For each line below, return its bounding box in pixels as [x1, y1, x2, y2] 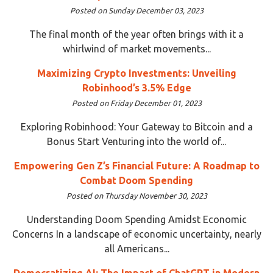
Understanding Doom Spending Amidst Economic [26, 213, 247, 225]
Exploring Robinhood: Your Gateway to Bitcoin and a [20, 121, 253, 132]
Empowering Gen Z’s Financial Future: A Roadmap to [13, 160, 260, 171]
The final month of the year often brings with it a [29, 28, 244, 40]
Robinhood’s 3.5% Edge [82, 82, 191, 93]
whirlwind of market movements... [62, 43, 211, 54]
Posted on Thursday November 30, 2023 [66, 191, 207, 200]
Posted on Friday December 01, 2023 [71, 98, 202, 107]
